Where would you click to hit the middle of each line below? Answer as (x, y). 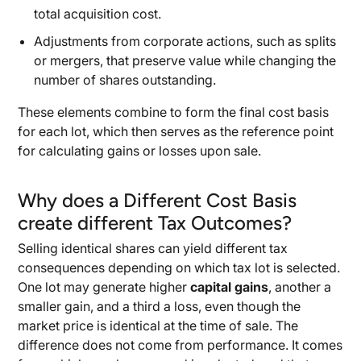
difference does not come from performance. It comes (180, 345)
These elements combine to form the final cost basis (174, 112)
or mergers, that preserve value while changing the (185, 60)
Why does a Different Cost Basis (158, 200)
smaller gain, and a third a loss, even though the (160, 306)
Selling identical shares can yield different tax (153, 248)
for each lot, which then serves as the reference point (176, 131)
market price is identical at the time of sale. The (158, 326)
